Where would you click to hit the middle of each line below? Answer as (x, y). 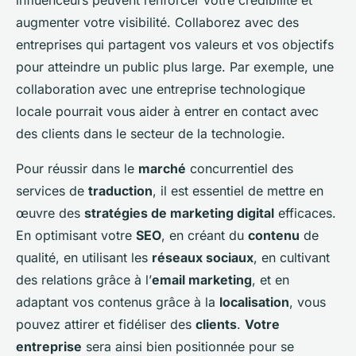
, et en (271, 280)
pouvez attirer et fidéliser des (106, 325)
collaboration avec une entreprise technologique (161, 89)
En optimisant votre (76, 236)
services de (52, 191)
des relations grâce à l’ (84, 280)
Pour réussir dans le (77, 169)
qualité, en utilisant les (84, 258)
